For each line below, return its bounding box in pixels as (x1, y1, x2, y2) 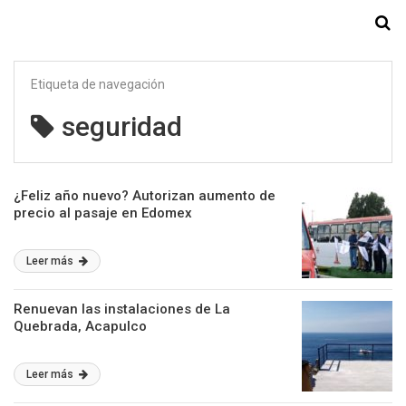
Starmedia (162, 13, 244, 34)
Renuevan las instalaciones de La (14, 301, 230, 317)
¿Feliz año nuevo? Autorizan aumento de (14, 188, 275, 204)
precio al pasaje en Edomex (14, 205, 192, 221)
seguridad (62, 111, 182, 142)
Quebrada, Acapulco (14, 318, 147, 334)
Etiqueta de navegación (31, 77, 165, 92)
